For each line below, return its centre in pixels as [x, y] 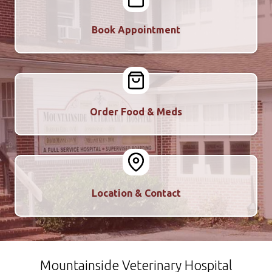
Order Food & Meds [136, 111]
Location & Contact [136, 193]
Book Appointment [136, 29]
